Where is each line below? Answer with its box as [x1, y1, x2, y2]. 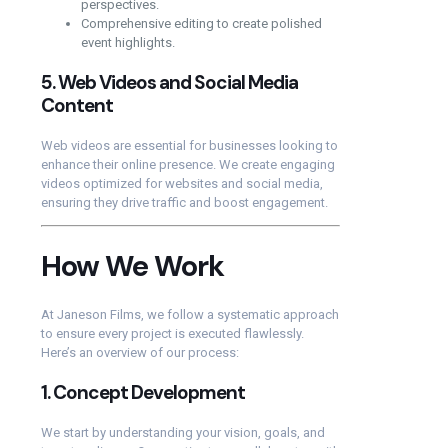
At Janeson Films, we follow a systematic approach [41, 306, 339, 322]
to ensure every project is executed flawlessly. [41, 325, 304, 341]
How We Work [41, 246, 224, 285]
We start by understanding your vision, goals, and [41, 424, 325, 440]
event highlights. [81, 34, 175, 50]
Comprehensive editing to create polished [81, 15, 322, 31]
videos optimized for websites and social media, [41, 175, 323, 191]
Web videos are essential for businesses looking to [41, 137, 338, 153]
